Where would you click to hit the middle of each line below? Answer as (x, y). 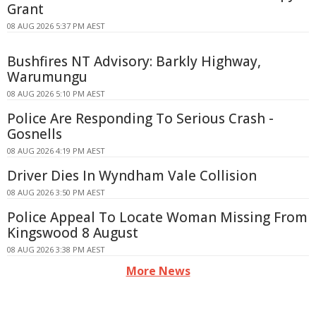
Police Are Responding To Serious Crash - (140, 119)
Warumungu (47, 77)
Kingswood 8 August (73, 233)
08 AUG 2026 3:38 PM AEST (56, 249)
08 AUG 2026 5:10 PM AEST (56, 93)
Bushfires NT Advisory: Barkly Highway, (134, 61)
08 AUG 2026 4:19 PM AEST (56, 151)
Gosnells (35, 134)
